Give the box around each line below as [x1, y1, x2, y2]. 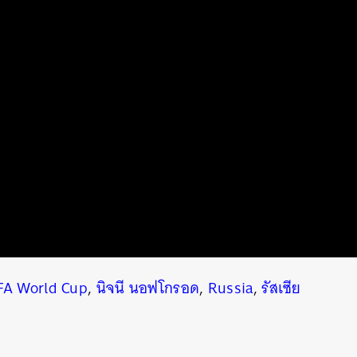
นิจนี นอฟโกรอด [96, 275, 200, 302]
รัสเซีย [261, 275, 301, 302]
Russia [207, 275, 253, 302]
